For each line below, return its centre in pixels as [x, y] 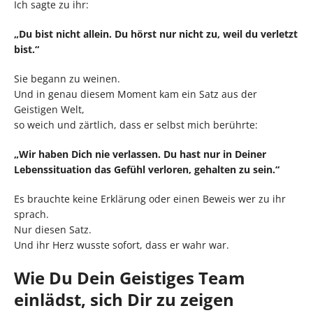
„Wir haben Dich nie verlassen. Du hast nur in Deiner [140, 154]
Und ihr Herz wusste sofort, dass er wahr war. [122, 245]
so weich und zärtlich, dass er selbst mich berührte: [136, 124]
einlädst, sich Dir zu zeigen [124, 299]
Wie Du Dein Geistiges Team [130, 277]
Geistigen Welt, [49, 109]
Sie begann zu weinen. [67, 78]
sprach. [31, 214]
